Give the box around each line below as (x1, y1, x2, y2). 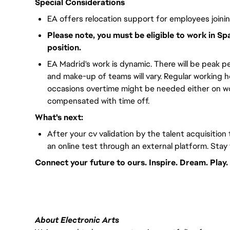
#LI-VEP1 (35, 174, 70, 184)
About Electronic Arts (35, 215, 119, 225)
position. (47, 42, 81, 53)
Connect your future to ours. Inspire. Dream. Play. (35, 157, 228, 168)
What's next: (35, 112, 83, 123)
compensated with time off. (47, 95, 149, 106)
